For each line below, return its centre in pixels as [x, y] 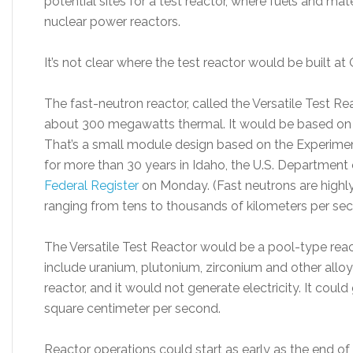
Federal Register [91, 186]
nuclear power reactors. [112, 22]
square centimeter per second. [132, 308]
